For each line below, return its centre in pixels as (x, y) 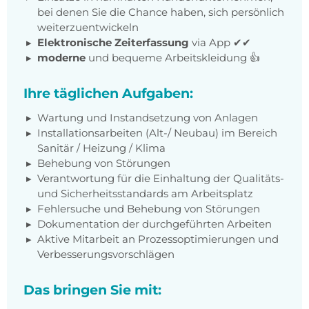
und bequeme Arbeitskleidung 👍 (174, 58)
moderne (63, 58)
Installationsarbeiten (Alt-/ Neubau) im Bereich (157, 133)
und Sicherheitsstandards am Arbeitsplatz (145, 194)
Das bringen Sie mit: (92, 290)
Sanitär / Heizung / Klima (101, 148)
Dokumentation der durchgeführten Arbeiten (154, 224)
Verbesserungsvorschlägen (106, 255)
